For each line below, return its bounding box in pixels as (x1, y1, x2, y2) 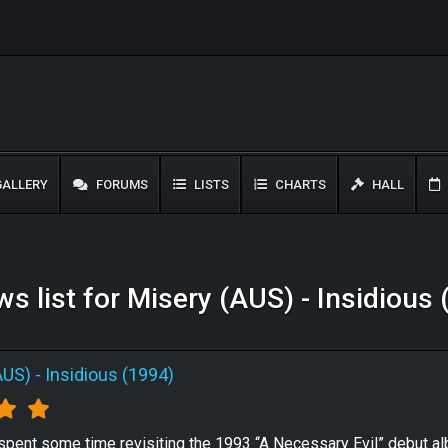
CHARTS (272, 177, 326, 192)
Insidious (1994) (44, 364, 174, 385)
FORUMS (93, 177, 148, 192)
